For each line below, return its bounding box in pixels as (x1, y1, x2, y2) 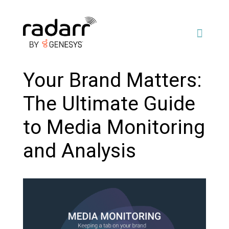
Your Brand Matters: (22, 68, 202, 92)
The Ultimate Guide (22, 92, 195, 116)
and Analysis (22, 139, 136, 163)
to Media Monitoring (22, 116, 205, 139)
